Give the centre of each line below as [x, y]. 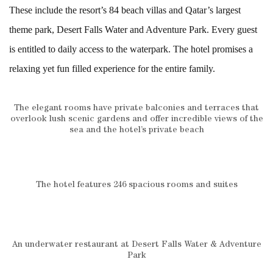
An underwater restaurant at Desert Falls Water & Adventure [136, 245]
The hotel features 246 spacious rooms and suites [136, 185]
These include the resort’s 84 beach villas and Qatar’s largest [125, 10]
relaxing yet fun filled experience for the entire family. [112, 68]
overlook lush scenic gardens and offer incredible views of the [136, 119]
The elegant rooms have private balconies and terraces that [136, 108]
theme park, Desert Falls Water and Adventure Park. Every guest [133, 29]
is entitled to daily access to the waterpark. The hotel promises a [131, 49]
